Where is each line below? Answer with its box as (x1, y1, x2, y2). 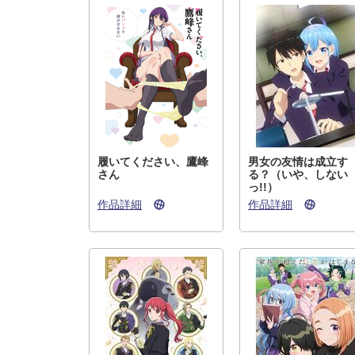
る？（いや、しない (248, 168, 348, 181)
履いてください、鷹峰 (97, 155, 208, 168)
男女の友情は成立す (248, 155, 348, 168)
